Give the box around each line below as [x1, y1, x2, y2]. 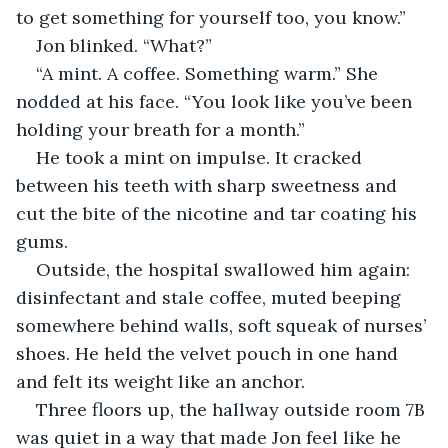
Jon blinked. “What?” [36, 33, 212, 57]
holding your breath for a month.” [16, 117, 305, 141]
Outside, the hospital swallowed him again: [36, 257, 415, 281]
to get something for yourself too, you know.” [16, 5, 406, 29]
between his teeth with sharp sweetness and [16, 173, 402, 197]
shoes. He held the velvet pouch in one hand [16, 341, 403, 365]
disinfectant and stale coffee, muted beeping [16, 285, 406, 309]
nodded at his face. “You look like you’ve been [16, 89, 417, 113]
